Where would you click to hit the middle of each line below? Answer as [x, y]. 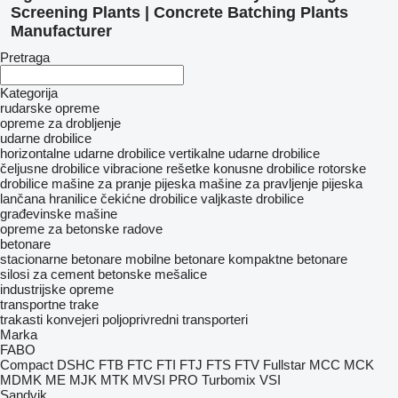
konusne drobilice [264, 169]
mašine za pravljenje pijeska [281, 184]
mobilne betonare [175, 259]
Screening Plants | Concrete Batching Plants [179, 13]
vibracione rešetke [156, 169]
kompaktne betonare [288, 259]
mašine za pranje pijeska [123, 184]
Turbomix [229, 380]
